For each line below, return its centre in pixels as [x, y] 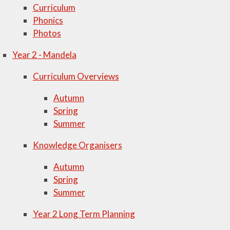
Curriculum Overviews [76, 76]
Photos [47, 33]
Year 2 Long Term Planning [84, 214]
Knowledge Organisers [77, 145]
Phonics [48, 20]
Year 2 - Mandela [44, 55]
